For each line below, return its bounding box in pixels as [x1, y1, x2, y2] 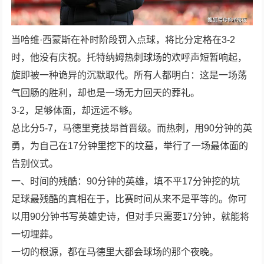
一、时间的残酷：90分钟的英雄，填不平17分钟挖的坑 [11, 176, 240, 186]
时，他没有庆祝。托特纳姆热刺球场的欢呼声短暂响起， [11, 52, 247, 62]
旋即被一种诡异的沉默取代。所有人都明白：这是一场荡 [11, 70, 247, 80]
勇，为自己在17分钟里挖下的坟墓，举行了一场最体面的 [11, 140, 249, 151]
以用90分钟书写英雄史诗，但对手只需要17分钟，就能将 [11, 211, 250, 222]
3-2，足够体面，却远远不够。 [11, 105, 138, 115]
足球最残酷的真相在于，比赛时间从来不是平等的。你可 [11, 193, 247, 204]
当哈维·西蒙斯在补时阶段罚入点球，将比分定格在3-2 [11, 34, 236, 45]
